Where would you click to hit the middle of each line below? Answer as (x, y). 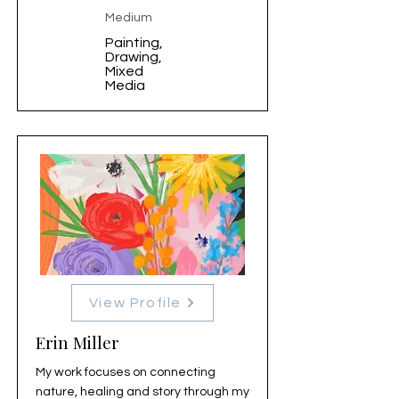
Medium (129, 18)
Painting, (134, 43)
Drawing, (134, 57)
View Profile (135, 303)
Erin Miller (77, 342)
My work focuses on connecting (126, 372)
